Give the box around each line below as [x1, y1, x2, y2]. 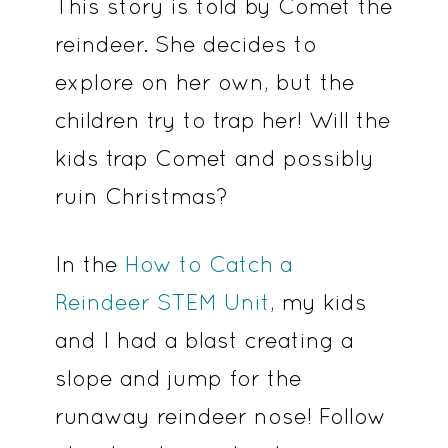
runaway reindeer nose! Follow [54, 402, 386, 429]
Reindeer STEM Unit [54, 288, 270, 315]
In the [54, 250, 125, 277]
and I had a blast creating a [54, 326, 354, 353]
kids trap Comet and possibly [54, 144, 374, 171]
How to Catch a [124, 250, 293, 277]
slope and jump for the [54, 364, 302, 391]
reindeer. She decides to [54, 30, 317, 57]
